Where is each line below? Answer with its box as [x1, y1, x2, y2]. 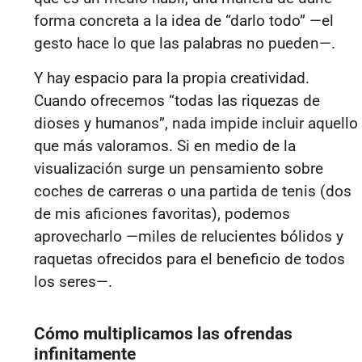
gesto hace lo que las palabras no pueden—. [34, 34, 335, 53]
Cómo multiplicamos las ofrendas [34, 323, 293, 343]
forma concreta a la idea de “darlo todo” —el [34, 11, 334, 31]
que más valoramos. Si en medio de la [34, 136, 296, 155]
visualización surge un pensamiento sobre [34, 158, 323, 178]
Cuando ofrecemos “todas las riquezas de [34, 90, 320, 110]
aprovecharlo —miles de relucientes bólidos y [34, 226, 343, 246]
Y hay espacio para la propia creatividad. [34, 68, 309, 87]
